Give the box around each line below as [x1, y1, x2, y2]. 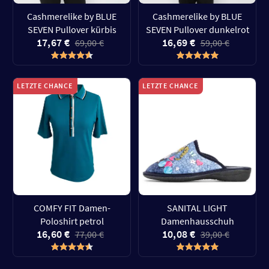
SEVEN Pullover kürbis [27, 23, 116, 35]
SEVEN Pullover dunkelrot [145, 23, 249, 35]
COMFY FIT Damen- [33, 202, 110, 214]
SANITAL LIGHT [167, 202, 228, 214]
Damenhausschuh [160, 215, 234, 227]
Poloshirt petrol [40, 215, 104, 227]
